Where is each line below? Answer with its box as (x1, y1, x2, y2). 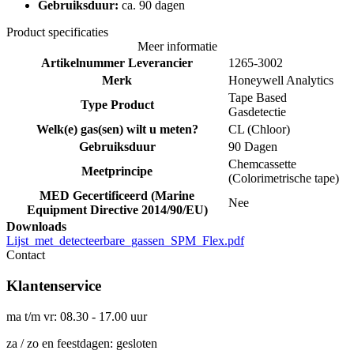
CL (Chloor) (228, 122, 290, 137)
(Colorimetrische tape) (228, 171, 339, 186)
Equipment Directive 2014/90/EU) (26, 203, 208, 217)
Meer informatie (137, 40, 217, 54)
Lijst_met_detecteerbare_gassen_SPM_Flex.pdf (6, 234, 244, 248)
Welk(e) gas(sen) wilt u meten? (36, 122, 198, 137)
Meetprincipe (81, 164, 153, 179)
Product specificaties (6, 25, 108, 40)
